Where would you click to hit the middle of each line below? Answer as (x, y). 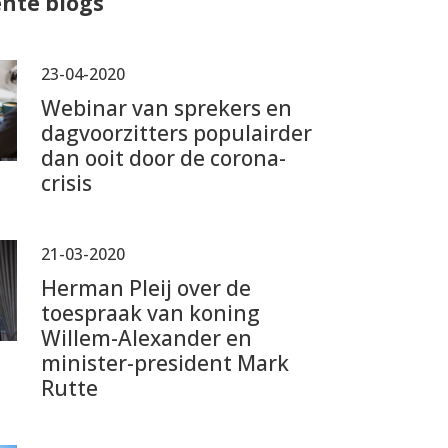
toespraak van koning (151, 313)
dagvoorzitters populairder (177, 133)
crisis (67, 183)
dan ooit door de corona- (164, 158)
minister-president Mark (165, 363)
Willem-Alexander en (147, 338)
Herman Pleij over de (146, 288)
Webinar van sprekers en (167, 108)
